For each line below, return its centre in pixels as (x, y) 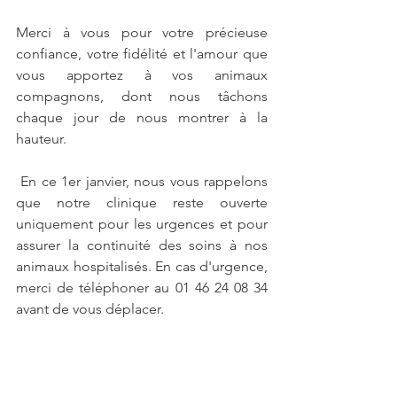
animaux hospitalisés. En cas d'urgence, (142, 266)
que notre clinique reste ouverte (142, 202)
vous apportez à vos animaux (142, 75)
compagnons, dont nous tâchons (142, 96)
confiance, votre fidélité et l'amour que (142, 54)
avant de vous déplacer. (92, 309)
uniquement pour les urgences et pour (142, 224)
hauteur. (43, 139)
